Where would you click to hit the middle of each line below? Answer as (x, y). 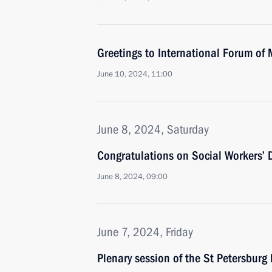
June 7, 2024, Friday (145, 232)
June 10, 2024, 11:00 (135, 74)
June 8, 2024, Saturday (153, 129)
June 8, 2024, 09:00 (132, 177)
